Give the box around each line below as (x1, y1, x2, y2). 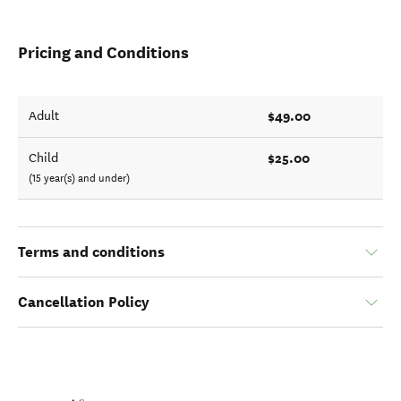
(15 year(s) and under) (29, 172, 130, 184)
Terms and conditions (18, 243, 165, 261)
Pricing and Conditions (18, 42, 189, 63)
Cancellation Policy (18, 293, 149, 311)
